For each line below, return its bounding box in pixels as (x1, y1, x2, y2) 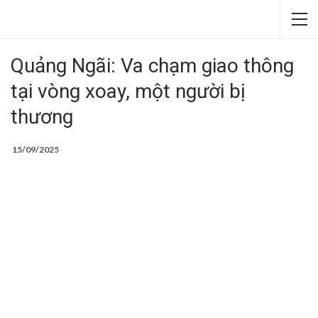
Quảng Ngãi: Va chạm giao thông (11, 54, 294, 77)
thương (11, 105, 73, 128)
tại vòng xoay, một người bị (11, 79, 246, 103)
